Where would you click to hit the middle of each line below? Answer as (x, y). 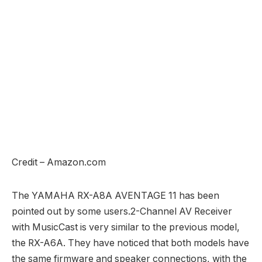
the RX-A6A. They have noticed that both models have (130, 243)
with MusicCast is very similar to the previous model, (126, 227)
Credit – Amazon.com (59, 163)
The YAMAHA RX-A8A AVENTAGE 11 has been (116, 196)
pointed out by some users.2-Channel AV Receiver (122, 212)
